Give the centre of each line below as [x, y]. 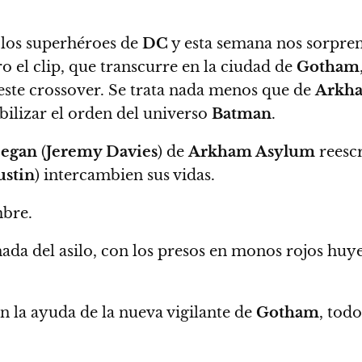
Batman [242, 114]
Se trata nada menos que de [212, 90]
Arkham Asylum [252, 152]
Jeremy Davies [102, 152]
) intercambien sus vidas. [125, 175]
